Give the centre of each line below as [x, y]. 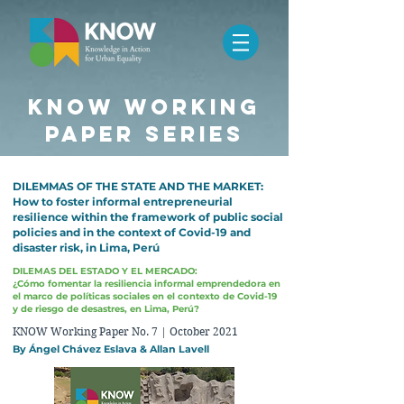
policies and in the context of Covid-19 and [132, 232]
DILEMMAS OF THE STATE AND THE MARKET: [138, 186]
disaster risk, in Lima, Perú [86, 248]
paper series [144, 133]
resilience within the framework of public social [148, 217]
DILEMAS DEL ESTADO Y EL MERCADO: [105, 271]
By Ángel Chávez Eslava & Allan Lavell [112, 349]
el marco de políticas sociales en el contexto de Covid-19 [146, 296]
